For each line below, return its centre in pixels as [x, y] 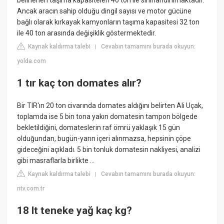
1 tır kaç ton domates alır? [79, 83]
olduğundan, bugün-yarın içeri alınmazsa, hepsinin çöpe [104, 139]
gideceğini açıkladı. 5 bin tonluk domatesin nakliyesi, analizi [109, 150]
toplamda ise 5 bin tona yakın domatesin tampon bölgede [107, 117]
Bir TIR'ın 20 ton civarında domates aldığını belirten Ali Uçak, [110, 106]
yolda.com [32, 61]
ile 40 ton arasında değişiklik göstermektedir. [87, 33]
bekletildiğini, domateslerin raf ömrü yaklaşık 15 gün [99, 128]
